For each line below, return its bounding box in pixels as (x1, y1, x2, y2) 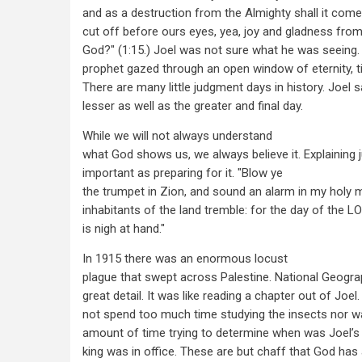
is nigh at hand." (82, 221, 165, 236)
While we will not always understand (82, 128, 272, 143)
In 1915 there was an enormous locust (82, 251, 288, 266)
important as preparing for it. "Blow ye (82, 166, 283, 180)
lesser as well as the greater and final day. (82, 99, 303, 113)
